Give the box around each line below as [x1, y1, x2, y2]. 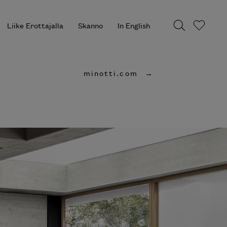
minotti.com [80, 67, 137, 78]
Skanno [70, 20, 95, 31]
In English [109, 20, 142, 31]
